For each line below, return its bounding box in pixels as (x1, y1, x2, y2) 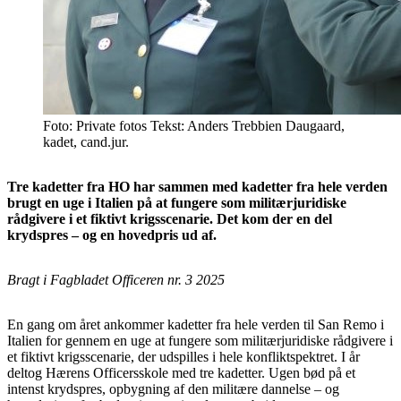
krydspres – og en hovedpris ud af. (7, 226, 217, 243)
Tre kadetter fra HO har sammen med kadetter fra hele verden (7, 178, 388, 194)
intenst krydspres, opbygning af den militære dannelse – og (7, 380, 339, 397)
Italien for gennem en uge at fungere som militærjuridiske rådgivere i (7, 332, 393, 348)
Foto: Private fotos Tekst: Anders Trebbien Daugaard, (43, 117, 345, 133)
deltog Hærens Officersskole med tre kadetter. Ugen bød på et (7, 364, 355, 380)
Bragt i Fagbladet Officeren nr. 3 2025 (7, 271, 225, 287)
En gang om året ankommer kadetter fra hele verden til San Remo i (7, 316, 384, 332)
